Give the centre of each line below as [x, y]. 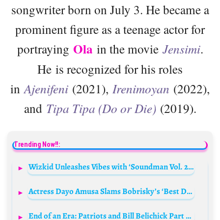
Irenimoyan [141, 88]
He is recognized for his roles [110, 69]
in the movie [127, 49]
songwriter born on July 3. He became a [110, 9]
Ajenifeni [48, 88]
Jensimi [181, 49]
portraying [45, 49]
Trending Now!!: [37, 144]
